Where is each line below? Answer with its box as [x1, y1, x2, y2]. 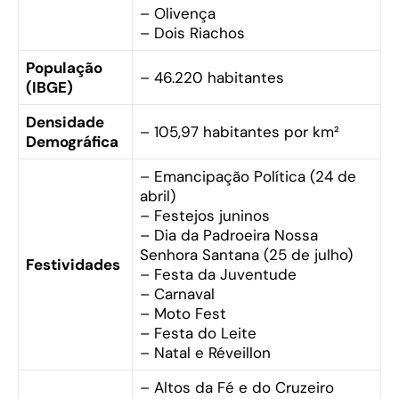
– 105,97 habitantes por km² [140, 122, 339, 142]
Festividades [26, 255, 120, 275]
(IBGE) [26, 77, 73, 98]
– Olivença [140, 4, 216, 24]
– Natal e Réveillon [140, 343, 271, 363]
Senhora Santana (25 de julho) [140, 245, 353, 265]
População [26, 58, 102, 78]
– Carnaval [140, 284, 215, 305]
